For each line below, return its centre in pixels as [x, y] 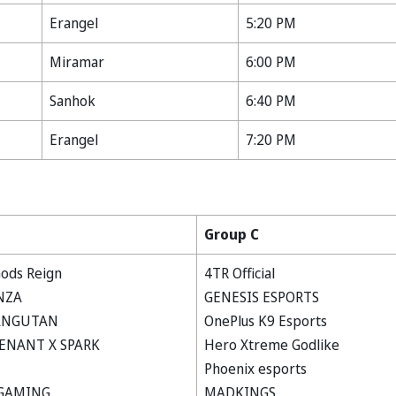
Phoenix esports [255, 369]
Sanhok [72, 101]
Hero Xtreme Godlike [272, 345]
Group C [232, 235]
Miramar [77, 62]
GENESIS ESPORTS [262, 297]
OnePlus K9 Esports [266, 321]
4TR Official [240, 274]
